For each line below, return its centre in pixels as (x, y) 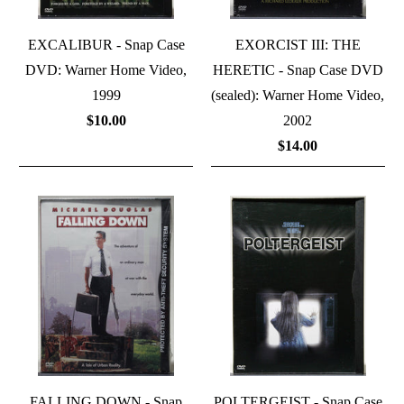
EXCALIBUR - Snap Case (106, 45)
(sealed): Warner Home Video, (298, 96)
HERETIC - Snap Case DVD (298, 70)
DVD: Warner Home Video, (106, 70)
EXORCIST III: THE (298, 45)
